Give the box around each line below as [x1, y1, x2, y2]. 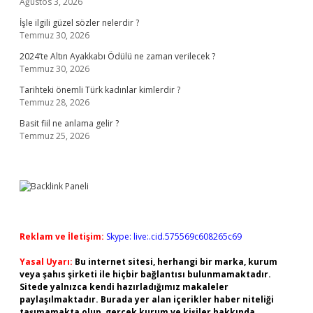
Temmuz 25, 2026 [20, 130, 89, 142]
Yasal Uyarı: [20, 256, 73, 268]
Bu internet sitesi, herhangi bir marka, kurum [75, 256, 277, 268]
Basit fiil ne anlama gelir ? [20, 117, 119, 129]
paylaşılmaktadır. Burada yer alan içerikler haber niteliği [20, 293, 274, 305]
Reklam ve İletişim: [20, 231, 104, 242]
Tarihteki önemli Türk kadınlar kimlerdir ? [20, 84, 180, 96]
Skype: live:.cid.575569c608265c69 [106, 231, 242, 242]
